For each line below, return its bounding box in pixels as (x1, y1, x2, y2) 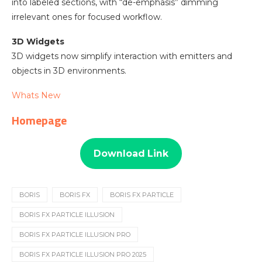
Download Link (94, 147, 168, 159)
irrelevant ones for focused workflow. (12, 12, 162, 22)
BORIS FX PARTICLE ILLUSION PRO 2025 (19, 250, 146, 258)
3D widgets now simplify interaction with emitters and (12, 51, 232, 61)
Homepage (12, 111, 67, 129)
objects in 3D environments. (12, 65, 126, 76)
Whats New (12, 90, 60, 101)
